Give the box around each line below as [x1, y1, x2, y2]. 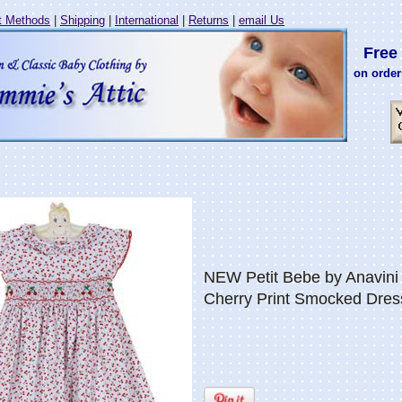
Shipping [60, 13, 105, 27]
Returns [188, 13, 229, 27]
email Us [239, 13, 284, 27]
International [115, 13, 179, 27]
